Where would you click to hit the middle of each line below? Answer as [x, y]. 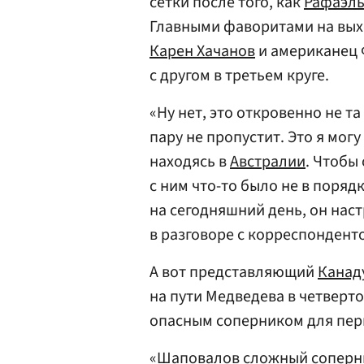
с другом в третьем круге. [239, 76]
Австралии [268, 162]
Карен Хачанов [202, 51]
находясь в [190, 162]
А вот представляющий [234, 272]
